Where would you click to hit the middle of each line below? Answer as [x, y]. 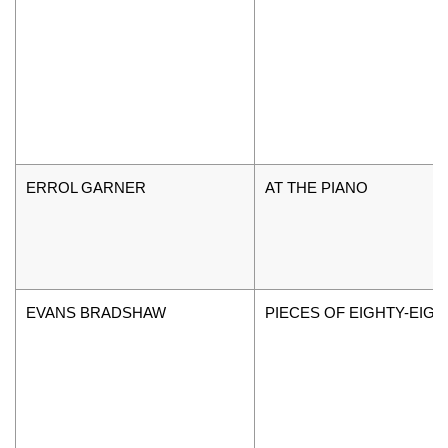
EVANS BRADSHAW [96, 312]
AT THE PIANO [316, 187]
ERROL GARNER [86, 187]
